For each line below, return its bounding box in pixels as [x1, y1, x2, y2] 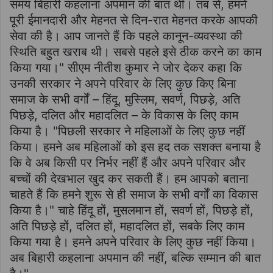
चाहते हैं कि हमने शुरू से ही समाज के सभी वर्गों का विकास [10, 186, 258, 202]
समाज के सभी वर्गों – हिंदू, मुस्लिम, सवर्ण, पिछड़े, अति [10, 91, 240, 107]
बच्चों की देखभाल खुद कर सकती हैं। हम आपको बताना [10, 171, 249, 186]
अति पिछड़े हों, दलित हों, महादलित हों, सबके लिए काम [10, 218, 244, 233]
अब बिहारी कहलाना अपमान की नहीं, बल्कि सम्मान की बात [10, 250, 261, 265]
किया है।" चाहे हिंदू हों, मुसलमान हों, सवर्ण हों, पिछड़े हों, [10, 202, 253, 218]
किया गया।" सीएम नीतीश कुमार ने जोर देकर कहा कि [10, 60, 242, 75]
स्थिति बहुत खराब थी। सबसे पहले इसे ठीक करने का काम [10, 44, 261, 59]
